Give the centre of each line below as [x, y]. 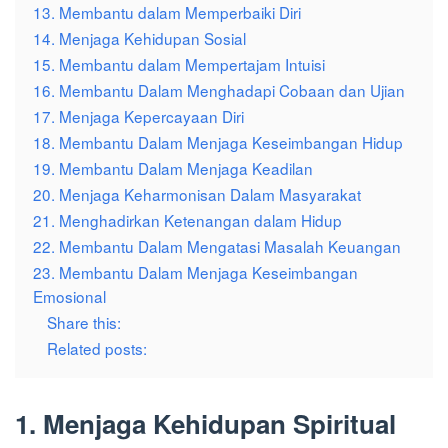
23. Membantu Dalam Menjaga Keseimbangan [195, 272]
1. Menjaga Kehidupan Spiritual [205, 424]
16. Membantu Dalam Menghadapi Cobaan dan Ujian [219, 90]
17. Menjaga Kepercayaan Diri [138, 116]
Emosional [69, 296]
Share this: [84, 322]
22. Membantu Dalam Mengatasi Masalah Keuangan [217, 246]
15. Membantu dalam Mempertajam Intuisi [179, 64]
